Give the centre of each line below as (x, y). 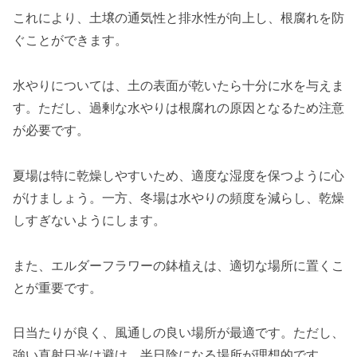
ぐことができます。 (70, 40)
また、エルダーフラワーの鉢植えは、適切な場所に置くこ (178, 265)
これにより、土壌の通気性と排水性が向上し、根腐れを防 (178, 18)
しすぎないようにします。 (89, 220)
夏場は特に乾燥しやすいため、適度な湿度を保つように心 (178, 175)
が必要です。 (51, 130)
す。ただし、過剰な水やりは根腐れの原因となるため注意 (178, 108)
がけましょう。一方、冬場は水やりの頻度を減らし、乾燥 (178, 197)
